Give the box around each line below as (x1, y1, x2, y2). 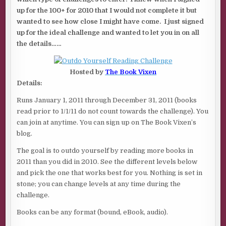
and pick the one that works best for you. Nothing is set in (17, 169, 203, 177)
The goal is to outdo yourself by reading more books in (17, 147, 194, 155)
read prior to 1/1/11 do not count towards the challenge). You (17, 107, 209, 116)
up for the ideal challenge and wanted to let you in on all (17, 29, 200, 37)
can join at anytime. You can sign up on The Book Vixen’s (17, 119, 197, 127)
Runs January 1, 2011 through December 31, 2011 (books (17, 96, 197, 104)
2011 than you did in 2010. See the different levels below (17, 158, 198, 166)
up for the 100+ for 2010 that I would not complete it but (17, 7, 197, 15)
